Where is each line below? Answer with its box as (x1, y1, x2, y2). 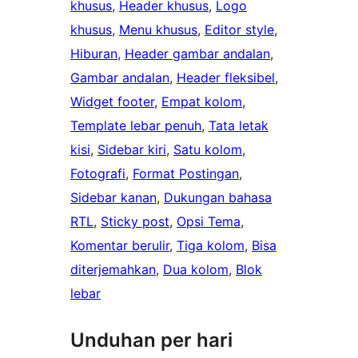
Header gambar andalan (125, 46, 270, 62)
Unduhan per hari (70, 328, 233, 352)
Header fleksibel (177, 70, 275, 86)
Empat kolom (161, 93, 242, 110)
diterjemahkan (70, 261, 156, 278)
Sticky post (101, 213, 169, 230)
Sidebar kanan (70, 189, 157, 206)
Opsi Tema (177, 213, 241, 230)
